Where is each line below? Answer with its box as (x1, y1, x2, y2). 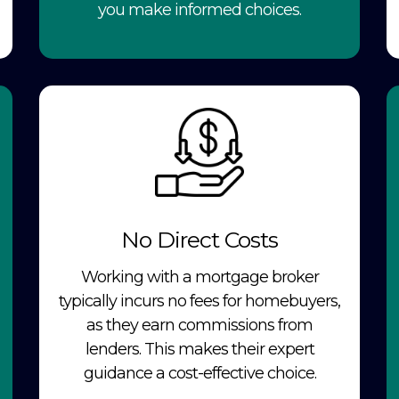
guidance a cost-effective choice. (83, 363, 316, 384)
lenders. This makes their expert (85, 339, 314, 360)
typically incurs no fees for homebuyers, (59, 291, 340, 312)
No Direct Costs (121, 226, 278, 254)
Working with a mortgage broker (80, 267, 319, 288)
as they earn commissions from (86, 315, 313, 336)
